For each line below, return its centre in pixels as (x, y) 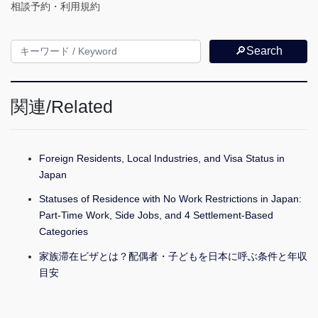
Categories (64, 232)
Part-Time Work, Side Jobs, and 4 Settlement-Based (156, 215)
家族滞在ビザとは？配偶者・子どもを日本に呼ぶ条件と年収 (173, 256)
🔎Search (258, 51)
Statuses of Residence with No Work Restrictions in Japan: (170, 199)
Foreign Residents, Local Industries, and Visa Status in (162, 159)
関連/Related (62, 106)
